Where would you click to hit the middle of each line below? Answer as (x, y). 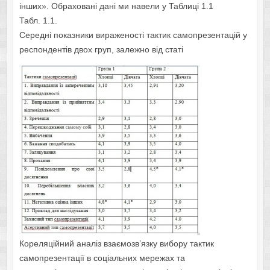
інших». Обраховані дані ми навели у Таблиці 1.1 (116, 6)
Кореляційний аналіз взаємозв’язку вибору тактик (116, 244)
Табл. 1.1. (38, 21)
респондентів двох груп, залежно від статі (101, 50)
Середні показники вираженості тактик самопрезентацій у (133, 35)
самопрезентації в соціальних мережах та (102, 258)
